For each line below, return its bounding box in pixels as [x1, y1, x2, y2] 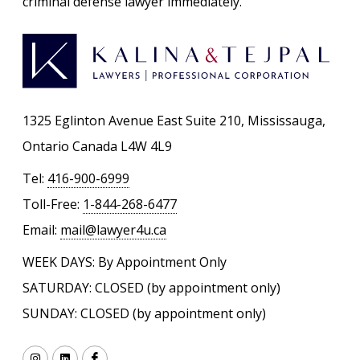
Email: [22, 221, 60, 239]
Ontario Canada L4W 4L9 [22, 137, 172, 156]
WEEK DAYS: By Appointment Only [22, 253, 227, 272]
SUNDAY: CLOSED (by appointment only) [22, 305, 266, 323]
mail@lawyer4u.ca [60, 221, 166, 239]
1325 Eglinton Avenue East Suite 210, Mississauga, [22, 112, 325, 130]
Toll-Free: [22, 195, 83, 214]
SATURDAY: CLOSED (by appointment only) [22, 279, 280, 297]
